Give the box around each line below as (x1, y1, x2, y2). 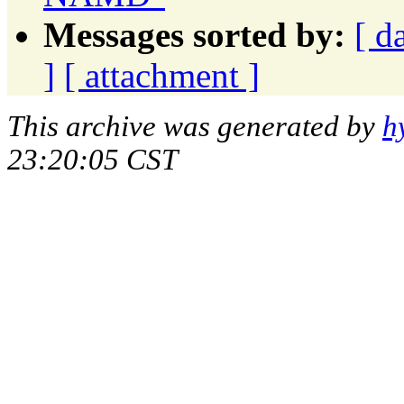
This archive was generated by (7, 109, 382, 142)
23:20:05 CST (7, 142, 178, 176)
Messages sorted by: (43, 14, 345, 54)
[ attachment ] (64, 55, 260, 95)
